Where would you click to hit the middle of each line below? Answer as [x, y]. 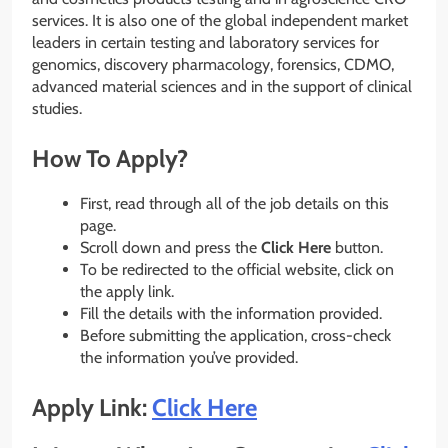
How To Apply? [110, 158]
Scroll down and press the [170, 247]
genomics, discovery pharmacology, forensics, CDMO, [213, 64]
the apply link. [127, 291]
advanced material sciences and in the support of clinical [222, 86]
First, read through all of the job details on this [234, 203]
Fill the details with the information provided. [231, 313]
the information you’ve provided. [189, 357]
